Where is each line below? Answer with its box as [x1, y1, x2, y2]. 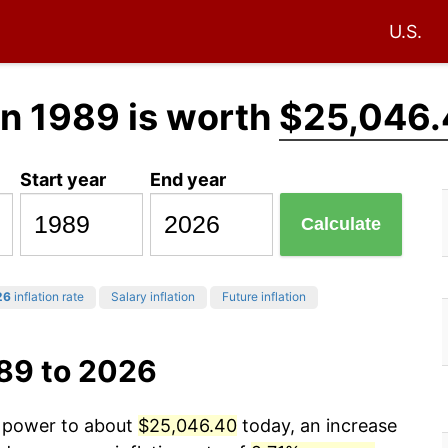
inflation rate [11, 289, 84, 305]
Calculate [301, 214, 382, 235]
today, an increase [237, 415, 397, 437]
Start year [20, 168, 107, 190]
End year [150, 168, 227, 190]
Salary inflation [111, 289, 195, 305]
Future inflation [222, 289, 306, 305]
